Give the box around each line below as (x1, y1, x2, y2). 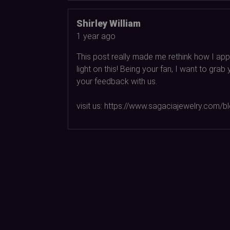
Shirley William (76, 17, 141, 29)
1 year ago (76, 31, 116, 41)
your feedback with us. (76, 76, 157, 86)
